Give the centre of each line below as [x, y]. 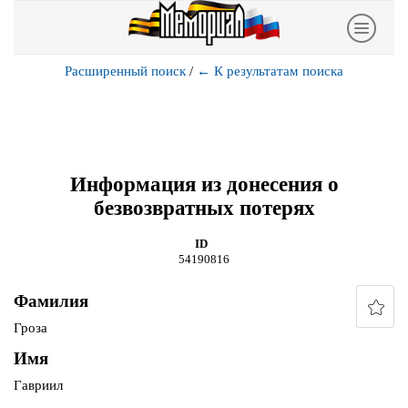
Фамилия [51, 301]
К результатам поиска [279, 71]
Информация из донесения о [204, 184]
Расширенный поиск [125, 71]
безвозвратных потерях [204, 208]
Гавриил [38, 386]
